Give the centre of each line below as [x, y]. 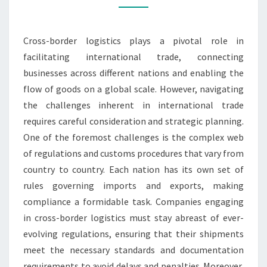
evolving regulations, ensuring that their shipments [133, 234]
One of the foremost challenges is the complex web [133, 137]
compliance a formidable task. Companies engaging [133, 201]
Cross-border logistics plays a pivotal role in [133, 41]
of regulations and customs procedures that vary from [133, 153]
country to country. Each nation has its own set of [133, 169]
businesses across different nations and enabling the [133, 73]
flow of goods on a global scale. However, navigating [133, 89]
